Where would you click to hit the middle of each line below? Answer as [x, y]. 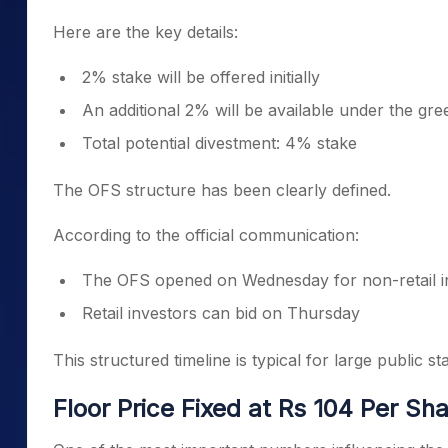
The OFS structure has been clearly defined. [222, 190]
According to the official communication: [206, 235]
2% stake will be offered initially [201, 77]
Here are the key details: [145, 32]
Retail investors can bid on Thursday [221, 313]
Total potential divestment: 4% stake [219, 143]
